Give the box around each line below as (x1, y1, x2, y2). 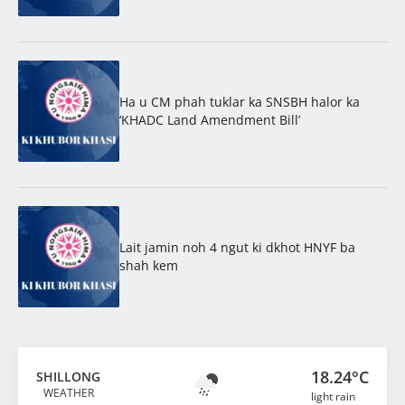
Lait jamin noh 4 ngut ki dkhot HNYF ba (119, 238, 355, 256)
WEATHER (42, 384, 94, 400)
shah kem (119, 256, 178, 274)
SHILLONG (36, 367, 100, 385)
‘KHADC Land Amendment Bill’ (119, 110, 300, 128)
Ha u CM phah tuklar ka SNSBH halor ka (119, 92, 360, 110)
